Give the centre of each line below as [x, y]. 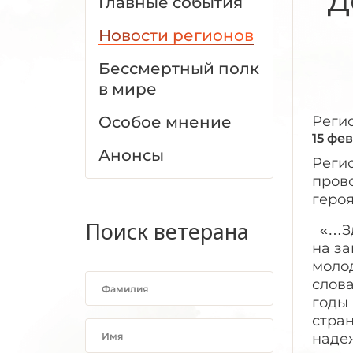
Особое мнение [165, 122]
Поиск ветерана [167, 231]
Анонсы [131, 155]
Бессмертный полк [179, 69]
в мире [128, 89]
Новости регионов [176, 35]
